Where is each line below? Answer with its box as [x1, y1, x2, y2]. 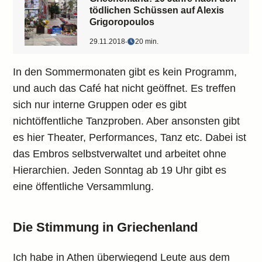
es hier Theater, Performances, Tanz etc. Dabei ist [13, 132, 247, 143]
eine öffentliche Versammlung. [13, 181, 154, 192]
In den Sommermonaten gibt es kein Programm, [13, 66, 237, 78]
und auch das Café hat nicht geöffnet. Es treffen [13, 82, 236, 94]
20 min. [135, 37, 159, 46]
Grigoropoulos [89, 17, 155, 27]
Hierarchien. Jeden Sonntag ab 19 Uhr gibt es [13, 164, 227, 176]
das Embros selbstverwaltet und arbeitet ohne [13, 148, 227, 160]
